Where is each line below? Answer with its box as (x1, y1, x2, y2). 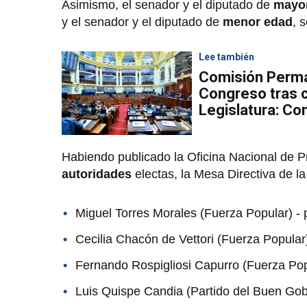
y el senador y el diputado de (62, 14, 223, 29)
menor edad (223, 14, 293, 29)
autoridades (62, 167, 132, 181)
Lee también (199, 51, 254, 62)
